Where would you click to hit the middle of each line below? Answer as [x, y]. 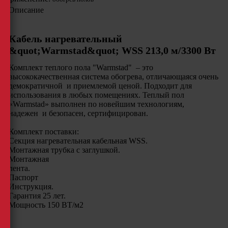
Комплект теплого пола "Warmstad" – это [81, 68]
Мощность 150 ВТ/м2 [46, 205]
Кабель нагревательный [65, 38]
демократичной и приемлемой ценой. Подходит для [100, 86]
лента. [101, 168]
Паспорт [23, 178]
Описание [26, 10]
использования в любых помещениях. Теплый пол [96, 95]
